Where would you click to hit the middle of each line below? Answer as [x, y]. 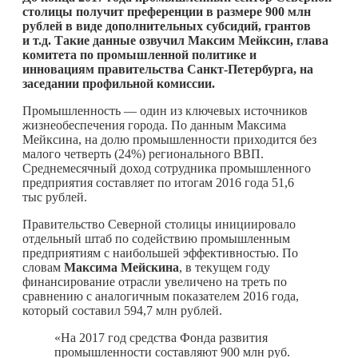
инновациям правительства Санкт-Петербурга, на [168, 69]
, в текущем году [225, 267]
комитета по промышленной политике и [139, 54]
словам [43, 267]
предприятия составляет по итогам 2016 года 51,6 [158, 182]
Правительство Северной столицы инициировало [159, 224]
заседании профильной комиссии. [119, 83]
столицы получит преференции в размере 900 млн [167, 11]
